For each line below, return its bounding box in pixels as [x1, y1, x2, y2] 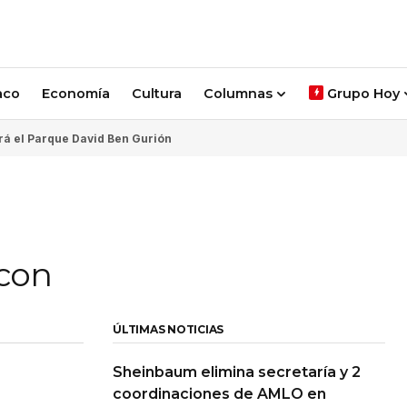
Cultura [132, 84, 182, 102]
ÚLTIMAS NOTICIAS [113, 323, 224, 337]
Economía [42, 84, 110, 102]
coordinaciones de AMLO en [113, 385, 326, 403]
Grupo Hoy [327, 84, 400, 102]
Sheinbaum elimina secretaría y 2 [113, 363, 361, 382]
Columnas [203, 84, 273, 102]
